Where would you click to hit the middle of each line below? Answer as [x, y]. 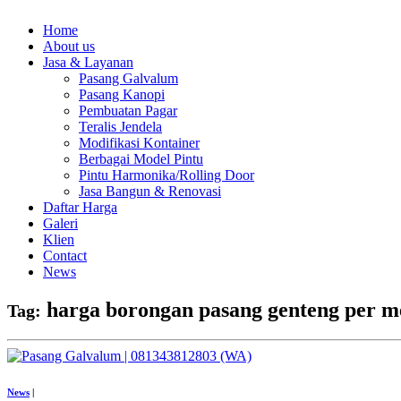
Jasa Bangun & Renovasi [150, 191]
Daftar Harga [80, 207]
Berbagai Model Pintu [141, 158]
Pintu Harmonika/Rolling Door [166, 175]
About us [69, 46]
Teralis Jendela [120, 126]
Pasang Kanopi [122, 94]
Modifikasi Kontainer [139, 142]
